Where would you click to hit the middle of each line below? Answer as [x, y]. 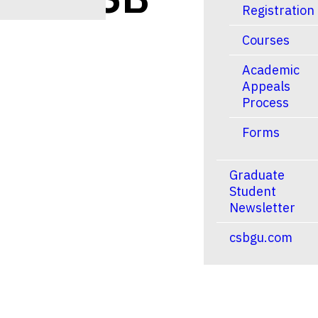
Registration [278, 10]
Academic [271, 70]
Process [265, 103]
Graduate [257, 175]
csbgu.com [261, 237]
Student [253, 191]
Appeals [266, 86]
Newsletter [262, 208]
